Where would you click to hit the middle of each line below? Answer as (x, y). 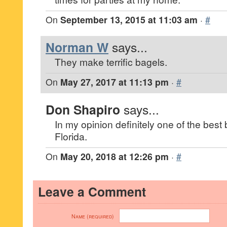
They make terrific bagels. (111, 62)
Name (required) (93, 216)
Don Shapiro (83, 109)
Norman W (77, 47)
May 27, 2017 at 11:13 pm (115, 82)
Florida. (71, 136)
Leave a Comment (92, 192)
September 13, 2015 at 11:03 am (129, 20)
